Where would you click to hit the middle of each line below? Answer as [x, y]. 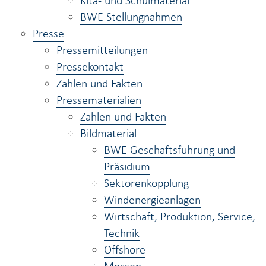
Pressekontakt [90, 66]
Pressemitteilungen [102, 50]
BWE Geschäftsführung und [170, 150]
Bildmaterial [108, 133]
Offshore [125, 249]
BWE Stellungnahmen [131, 17]
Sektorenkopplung [146, 183]
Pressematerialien [99, 100]
